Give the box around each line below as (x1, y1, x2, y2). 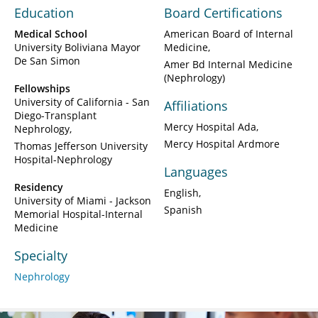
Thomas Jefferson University (14, 139, 148, 153)
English (164, 186, 199, 200)
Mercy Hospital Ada (164, 120, 256, 134)
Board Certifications (164, 4, 283, 22)
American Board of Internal (164, 27, 293, 41)
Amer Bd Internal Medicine (164, 57, 292, 72)
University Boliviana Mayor (14, 40, 141, 55)
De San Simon (14, 54, 80, 68)
